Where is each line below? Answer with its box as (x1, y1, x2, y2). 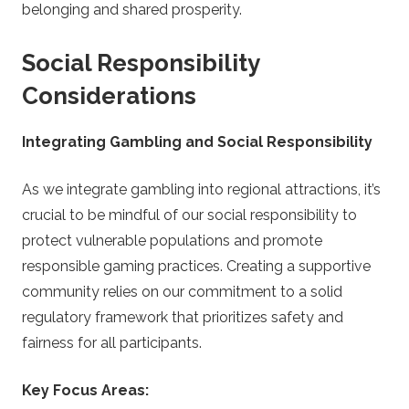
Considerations (22, 81, 196, 110)
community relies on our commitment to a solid (22, 283, 342, 301)
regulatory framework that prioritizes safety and (22, 309, 343, 327)
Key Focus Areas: (22, 382, 149, 400)
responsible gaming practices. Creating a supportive (22, 257, 371, 276)
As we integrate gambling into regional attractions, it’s (22, 181, 381, 199)
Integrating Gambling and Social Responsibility (22, 133, 372, 152)
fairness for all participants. (22, 334, 202, 352)
